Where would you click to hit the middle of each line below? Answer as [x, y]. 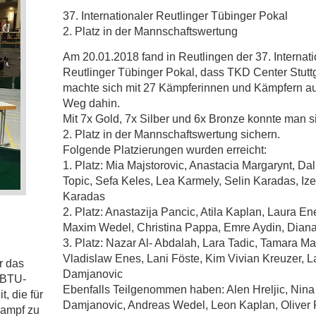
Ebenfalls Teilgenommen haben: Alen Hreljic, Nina [188, 290]
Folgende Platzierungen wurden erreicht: [164, 150]
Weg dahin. [91, 103]
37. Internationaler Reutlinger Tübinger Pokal [175, 16]
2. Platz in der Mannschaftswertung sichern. [171, 134]
